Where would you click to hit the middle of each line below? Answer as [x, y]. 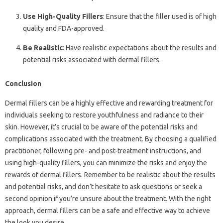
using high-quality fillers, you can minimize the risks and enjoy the [106, 163]
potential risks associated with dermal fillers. [92, 60]
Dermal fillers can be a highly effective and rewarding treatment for [109, 103]
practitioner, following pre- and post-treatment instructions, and [103, 151]
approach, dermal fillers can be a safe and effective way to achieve [108, 211]
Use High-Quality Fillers [63, 17]
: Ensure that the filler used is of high [160, 17]
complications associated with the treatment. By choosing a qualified [111, 139]
